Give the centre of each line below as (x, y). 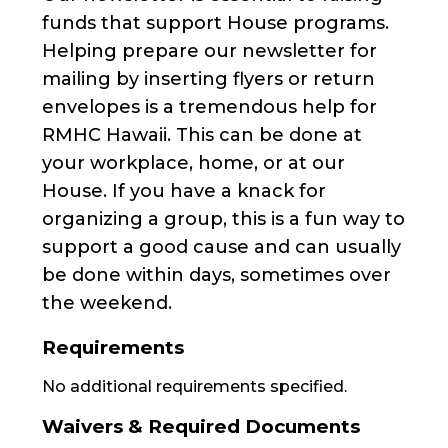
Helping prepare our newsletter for (209, 50)
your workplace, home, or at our (193, 162)
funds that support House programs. (215, 22)
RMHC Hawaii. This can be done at (201, 134)
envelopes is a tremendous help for (209, 106)
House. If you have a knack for (183, 190)
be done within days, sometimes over (216, 274)
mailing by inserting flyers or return (208, 78)
